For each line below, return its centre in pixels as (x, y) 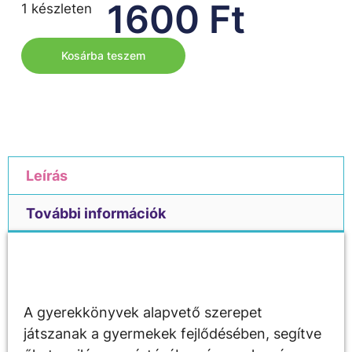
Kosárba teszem (103, 56)
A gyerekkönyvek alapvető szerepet (143, 312)
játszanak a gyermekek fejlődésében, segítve (172, 333)
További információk (95, 213)
